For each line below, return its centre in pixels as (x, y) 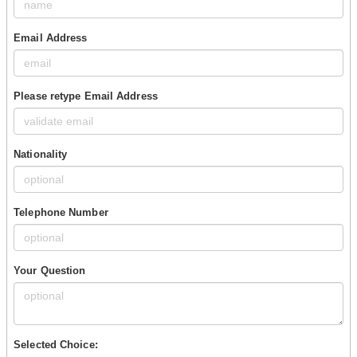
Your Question (50, 270)
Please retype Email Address (86, 96)
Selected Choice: (56, 344)
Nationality (41, 154)
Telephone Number (61, 212)
